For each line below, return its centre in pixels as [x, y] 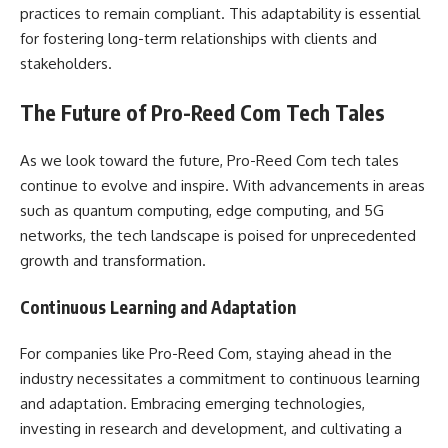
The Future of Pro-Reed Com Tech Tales [202, 112]
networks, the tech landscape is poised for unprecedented [218, 235]
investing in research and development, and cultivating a [211, 428]
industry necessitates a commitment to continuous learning [220, 378]
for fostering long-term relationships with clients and [198, 38]
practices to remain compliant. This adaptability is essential [220, 13]
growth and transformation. [113, 260]
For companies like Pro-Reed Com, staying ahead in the [206, 353]
